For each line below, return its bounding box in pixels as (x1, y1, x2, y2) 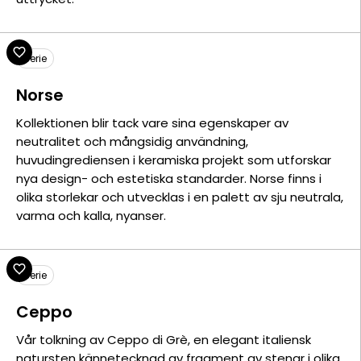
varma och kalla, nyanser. (16, 207, 166, 224)
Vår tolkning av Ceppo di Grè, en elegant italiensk (16, 331, 311, 348)
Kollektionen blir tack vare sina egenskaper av (16, 114, 288, 131)
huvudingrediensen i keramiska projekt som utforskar (16, 151, 331, 168)
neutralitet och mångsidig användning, (16, 133, 248, 150)
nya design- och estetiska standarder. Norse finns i (16, 170, 322, 187)
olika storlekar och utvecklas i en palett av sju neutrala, (16, 189, 343, 205)
